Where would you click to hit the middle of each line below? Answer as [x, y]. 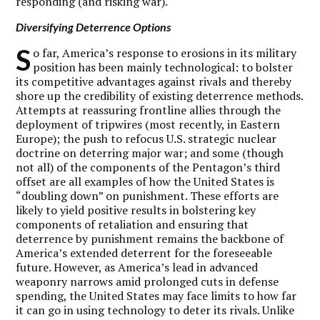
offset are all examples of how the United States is [145, 181]
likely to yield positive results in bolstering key [136, 210]
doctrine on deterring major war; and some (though [150, 152]
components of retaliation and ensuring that [132, 224]
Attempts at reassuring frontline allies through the [149, 110]
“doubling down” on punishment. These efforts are [147, 195]
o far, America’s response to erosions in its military [165, 52]
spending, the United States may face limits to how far [156, 295]
